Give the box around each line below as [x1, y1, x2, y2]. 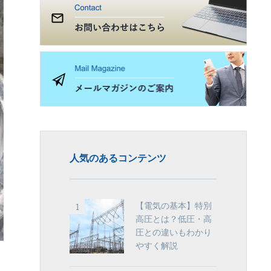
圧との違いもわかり [135, 226, 212, 238]
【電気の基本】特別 [135, 199, 212, 211]
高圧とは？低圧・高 [135, 212, 212, 224]
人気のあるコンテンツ [70, 151, 166, 165]
